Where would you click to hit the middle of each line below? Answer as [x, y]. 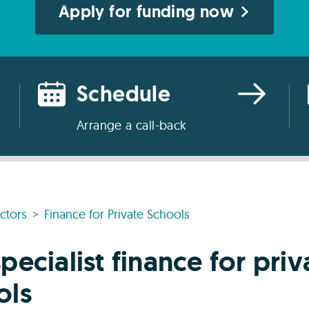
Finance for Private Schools [117, 214]
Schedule [124, 94]
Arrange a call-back [132, 125]
